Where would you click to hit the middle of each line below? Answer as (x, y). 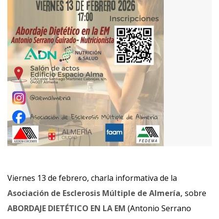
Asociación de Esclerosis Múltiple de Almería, (96, 193)
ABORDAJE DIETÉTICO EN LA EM (66, 208)
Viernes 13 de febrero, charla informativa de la (92, 178)
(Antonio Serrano (158, 208)
